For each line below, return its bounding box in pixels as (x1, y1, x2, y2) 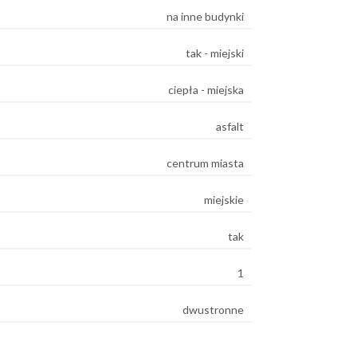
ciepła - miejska (168, 82, 244, 96)
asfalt (216, 119, 244, 133)
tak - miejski (186, 45, 244, 60)
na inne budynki (167, 9, 244, 23)
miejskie (204, 192, 244, 206)
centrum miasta (167, 155, 244, 170)
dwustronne (182, 302, 244, 316)
